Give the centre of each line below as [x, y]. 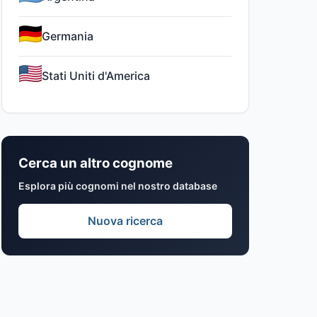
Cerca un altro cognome [96, 163]
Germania [68, 36]
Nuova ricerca [125, 221]
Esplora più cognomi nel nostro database [118, 186]
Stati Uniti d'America [96, 76]
